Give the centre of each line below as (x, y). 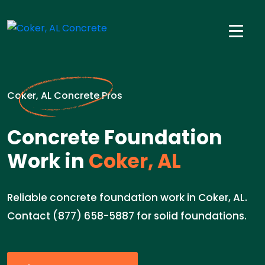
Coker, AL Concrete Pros (65, 96)
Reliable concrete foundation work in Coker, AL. (127, 198)
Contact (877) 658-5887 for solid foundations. (127, 216)
